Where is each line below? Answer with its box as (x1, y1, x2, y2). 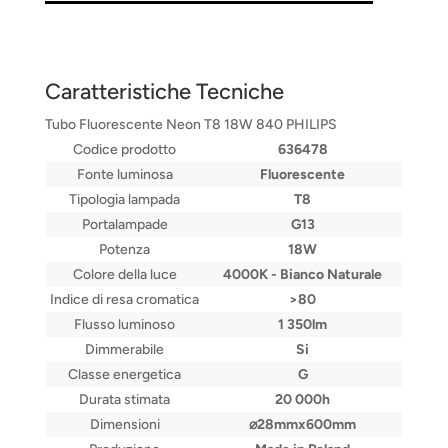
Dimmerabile (85, 341, 165, 359)
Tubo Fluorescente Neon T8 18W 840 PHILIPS (44, 116, 337, 134)
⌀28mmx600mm (249, 416, 357, 434)
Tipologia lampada (69, 191, 181, 209)
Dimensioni (89, 416, 160, 434)
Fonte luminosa (76, 166, 173, 184)
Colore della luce (72, 266, 177, 284)
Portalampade (81, 216, 168, 234)
